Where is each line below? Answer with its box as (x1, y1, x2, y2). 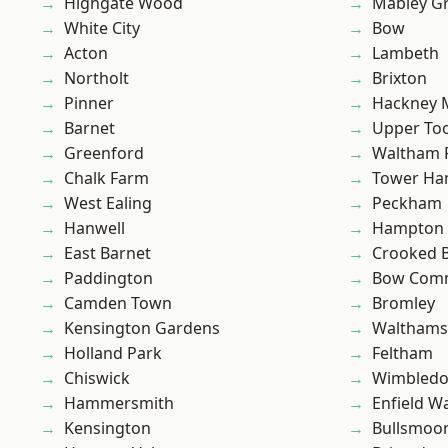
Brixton (372, 67, 427, 90)
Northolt (64, 67, 129, 90)
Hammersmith (64, 392, 174, 415)
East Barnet (64, 242, 151, 265)
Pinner (64, 92, 114, 115)
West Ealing (64, 192, 152, 215)
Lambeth (372, 42, 439, 65)
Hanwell (64, 217, 125, 240)
